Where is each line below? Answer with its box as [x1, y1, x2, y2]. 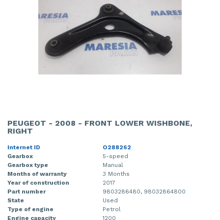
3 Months [103, 170, 130, 177]
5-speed [103, 152, 128, 160]
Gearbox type [7, 161, 48, 168]
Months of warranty [7, 170, 67, 177]
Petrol [103, 205, 121, 213]
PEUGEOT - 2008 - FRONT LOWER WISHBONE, [7, 118, 192, 128]
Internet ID [7, 143, 40, 151]
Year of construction [7, 179, 69, 186]
